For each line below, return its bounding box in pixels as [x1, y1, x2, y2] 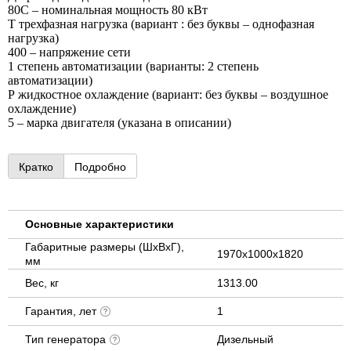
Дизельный [217, 332, 273, 346]
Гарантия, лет [25, 304, 100, 317]
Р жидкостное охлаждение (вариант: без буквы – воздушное [8, 87, 328, 101]
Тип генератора [25, 332, 109, 346]
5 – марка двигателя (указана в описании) [8, 115, 234, 129]
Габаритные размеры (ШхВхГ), [25, 240, 184, 253]
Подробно [74, 160, 126, 173]
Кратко [19, 160, 53, 173]
